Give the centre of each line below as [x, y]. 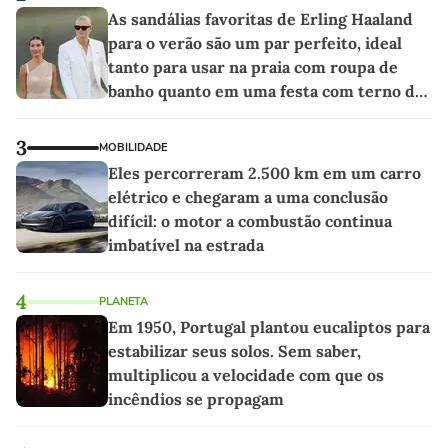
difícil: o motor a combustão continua [250, 221]
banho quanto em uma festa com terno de [266, 91]
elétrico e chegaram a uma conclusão [248, 197]
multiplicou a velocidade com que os [246, 375]
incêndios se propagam [196, 399]
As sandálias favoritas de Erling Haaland [260, 19]
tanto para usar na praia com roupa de [253, 67]
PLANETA [123, 302]
